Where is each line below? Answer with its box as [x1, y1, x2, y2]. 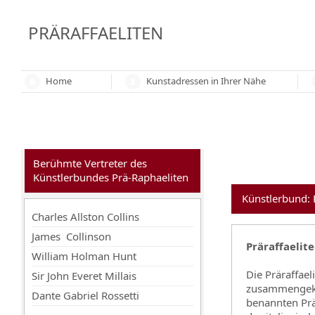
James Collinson [32, 229, 111, 243]
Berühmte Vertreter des [33, 156, 147, 170]
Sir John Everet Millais [32, 269, 136, 283]
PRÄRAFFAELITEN [28, 21, 163, 44]
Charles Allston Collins [32, 210, 139, 224]
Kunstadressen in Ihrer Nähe [146, 75, 266, 87]
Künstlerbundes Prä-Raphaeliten [33, 170, 188, 184]
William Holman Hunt [32, 249, 136, 263]
